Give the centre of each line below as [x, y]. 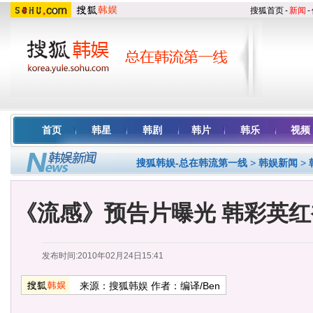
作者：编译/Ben [184, 286]
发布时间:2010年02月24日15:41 [103, 256]
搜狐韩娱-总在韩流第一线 [192, 163]
